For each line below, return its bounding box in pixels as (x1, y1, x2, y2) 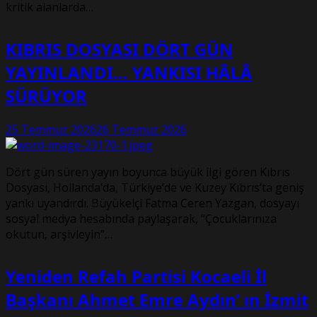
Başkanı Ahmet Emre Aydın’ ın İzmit (6, 287, 309, 311)
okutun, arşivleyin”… (6, 226, 113, 242)
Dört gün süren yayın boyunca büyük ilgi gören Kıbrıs (6, 163, 290, 180)
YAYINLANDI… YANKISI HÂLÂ (6, 60, 253, 84)
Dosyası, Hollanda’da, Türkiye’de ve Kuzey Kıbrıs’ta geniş (6, 179, 304, 195)
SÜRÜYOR (6, 83, 87, 108)
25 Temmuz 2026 (6, 121, 96, 137)
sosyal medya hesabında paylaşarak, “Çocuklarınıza (6, 210, 277, 226)
